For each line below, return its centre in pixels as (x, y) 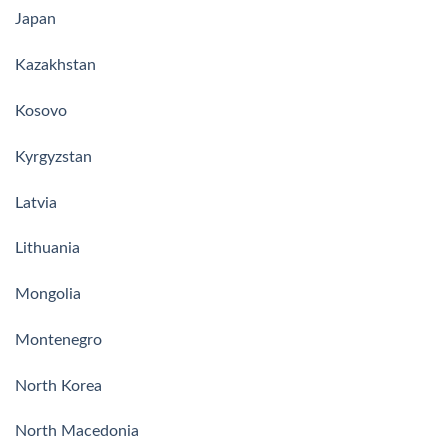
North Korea (58, 385)
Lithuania (47, 248)
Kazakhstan (55, 65)
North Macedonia (77, 431)
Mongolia (48, 294)
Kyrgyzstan (53, 156)
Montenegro (58, 339)
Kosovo (41, 110)
